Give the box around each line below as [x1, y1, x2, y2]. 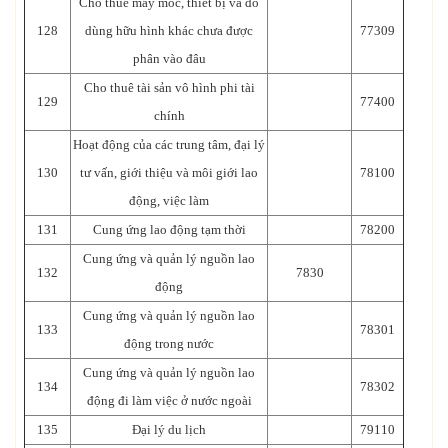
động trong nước [124, 335, 214, 351]
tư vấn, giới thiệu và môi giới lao [80, 164, 258, 180]
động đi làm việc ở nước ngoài [86, 392, 252, 408]
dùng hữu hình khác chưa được [85, 22, 253, 38]
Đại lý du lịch [132, 421, 206, 437]
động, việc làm [129, 192, 209, 208]
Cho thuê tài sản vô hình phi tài [83, 79, 255, 95]
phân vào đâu [132, 50, 206, 66]
